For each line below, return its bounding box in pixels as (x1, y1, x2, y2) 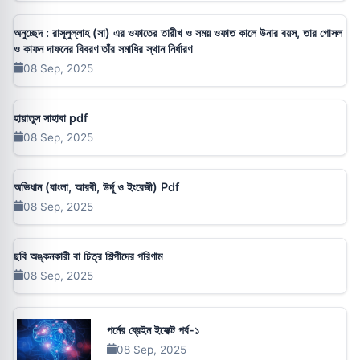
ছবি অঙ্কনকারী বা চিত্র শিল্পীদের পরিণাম (14, 248, 162, 263)
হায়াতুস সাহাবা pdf (14, 110, 88, 125)
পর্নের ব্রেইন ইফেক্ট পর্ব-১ (107, 322, 199, 337)
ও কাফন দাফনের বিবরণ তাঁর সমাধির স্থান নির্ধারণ (14, 41, 192, 55)
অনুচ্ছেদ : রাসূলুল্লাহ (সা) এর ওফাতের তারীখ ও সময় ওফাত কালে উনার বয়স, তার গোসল (14, 25, 342, 39)
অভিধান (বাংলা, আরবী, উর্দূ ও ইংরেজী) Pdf (14, 179, 179, 194)
